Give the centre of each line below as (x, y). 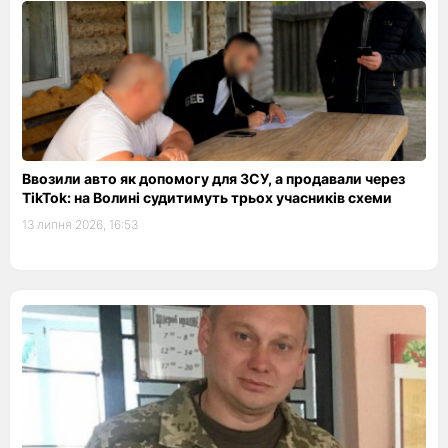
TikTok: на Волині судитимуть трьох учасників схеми (207, 197)
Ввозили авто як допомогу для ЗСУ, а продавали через (213, 178)
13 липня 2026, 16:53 (80, 224)
